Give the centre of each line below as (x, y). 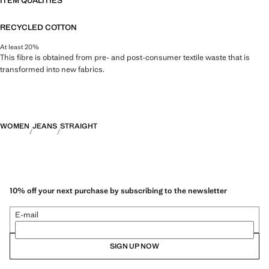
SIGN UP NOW (134, 246)
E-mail (27, 215)
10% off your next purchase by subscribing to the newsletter (118, 191)
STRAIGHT (79, 126)
